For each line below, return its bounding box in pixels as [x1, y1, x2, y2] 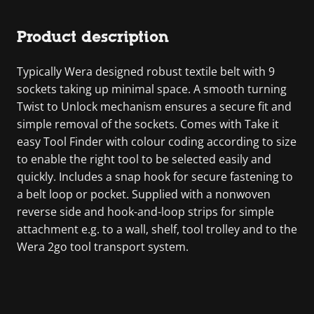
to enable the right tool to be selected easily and [17, 151, 271, 167]
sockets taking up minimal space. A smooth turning [17, 81, 287, 97]
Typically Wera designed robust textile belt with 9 [17, 63, 275, 79]
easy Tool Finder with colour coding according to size [17, 133, 296, 149]
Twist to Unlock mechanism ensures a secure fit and [17, 98, 292, 114]
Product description [17, 27, 169, 46]
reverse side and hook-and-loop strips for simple [17, 203, 274, 219]
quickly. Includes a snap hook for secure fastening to [17, 168, 293, 184]
